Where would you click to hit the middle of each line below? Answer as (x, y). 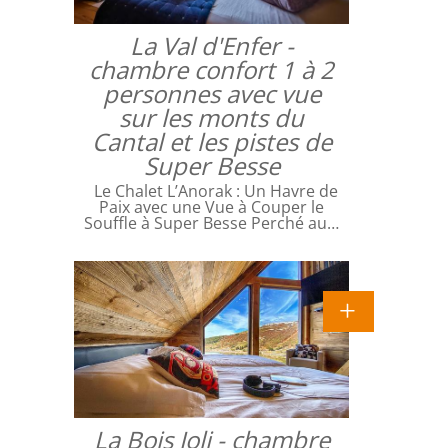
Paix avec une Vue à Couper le (211, 206)
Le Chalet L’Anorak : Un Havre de (211, 190)
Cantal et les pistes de (211, 141)
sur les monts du (211, 117)
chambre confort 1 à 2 (211, 69)
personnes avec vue (211, 93)
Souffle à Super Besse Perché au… (211, 222)
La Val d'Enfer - (211, 45)
